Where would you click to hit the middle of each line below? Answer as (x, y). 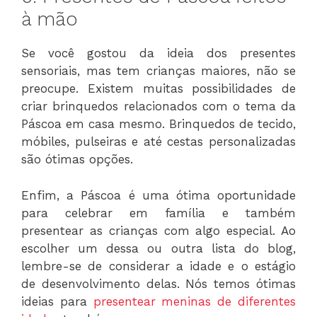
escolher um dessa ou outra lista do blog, (158, 248)
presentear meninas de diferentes (195, 301)
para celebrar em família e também (158, 213)
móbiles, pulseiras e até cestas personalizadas (158, 142)
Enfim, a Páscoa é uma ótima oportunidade (158, 195)
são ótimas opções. (77, 160)
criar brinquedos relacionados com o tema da (158, 106)
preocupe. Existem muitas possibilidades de (158, 89)
